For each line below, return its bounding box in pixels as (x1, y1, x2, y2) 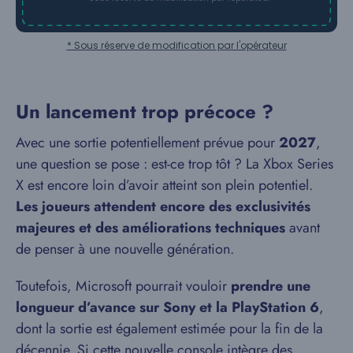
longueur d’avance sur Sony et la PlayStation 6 (16, 297, 319, 318)
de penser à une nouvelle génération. (16, 239, 234, 260)
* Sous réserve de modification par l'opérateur (66, 39, 287, 53)
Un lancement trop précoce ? (16, 98, 273, 126)
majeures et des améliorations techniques (16, 217, 285, 239)
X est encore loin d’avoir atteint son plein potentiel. (16, 175, 313, 196)
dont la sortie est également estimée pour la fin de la (16, 318, 323, 340)
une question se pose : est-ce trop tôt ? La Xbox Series (16, 154, 333, 175)
